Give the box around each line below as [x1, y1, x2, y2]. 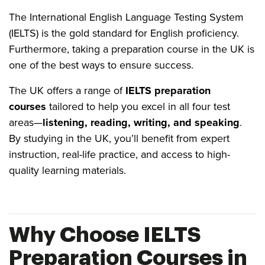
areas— [9, 115, 43, 130]
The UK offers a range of [9, 83, 125, 98]
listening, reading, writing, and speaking [43, 115, 240, 130]
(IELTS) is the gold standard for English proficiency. [9, 25, 239, 41]
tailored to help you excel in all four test [46, 99, 230, 114]
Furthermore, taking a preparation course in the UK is [9, 41, 254, 57]
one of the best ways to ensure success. [9, 57, 193, 73]
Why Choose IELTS [9, 224, 201, 245]
